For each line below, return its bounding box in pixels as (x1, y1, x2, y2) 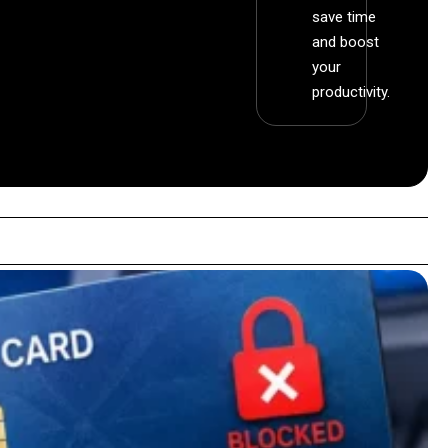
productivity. (312, 83, 391, 102)
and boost (312, 33, 380, 52)
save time (312, 8, 377, 27)
